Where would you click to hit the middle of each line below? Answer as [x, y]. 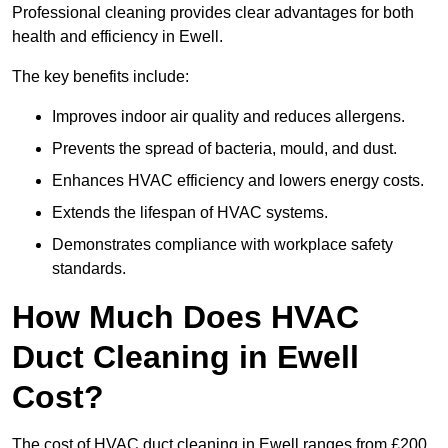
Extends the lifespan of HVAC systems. [190, 213]
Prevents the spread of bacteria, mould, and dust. [224, 149]
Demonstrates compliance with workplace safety [222, 245]
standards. [89, 269]
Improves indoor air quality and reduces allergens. [228, 117]
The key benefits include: [100, 77]
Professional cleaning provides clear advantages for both [213, 13]
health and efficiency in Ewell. [117, 37]
